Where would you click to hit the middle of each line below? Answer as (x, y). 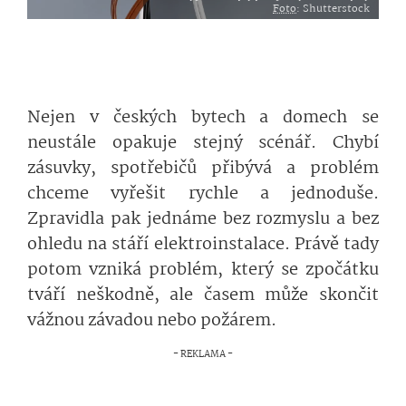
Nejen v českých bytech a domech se (203, 118)
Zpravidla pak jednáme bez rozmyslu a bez (203, 219)
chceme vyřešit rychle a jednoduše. (203, 194)
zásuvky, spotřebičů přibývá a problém (203, 169)
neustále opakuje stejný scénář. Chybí (203, 143)
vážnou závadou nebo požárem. (152, 321)
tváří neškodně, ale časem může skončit (203, 295)
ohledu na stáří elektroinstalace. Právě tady (203, 245)
